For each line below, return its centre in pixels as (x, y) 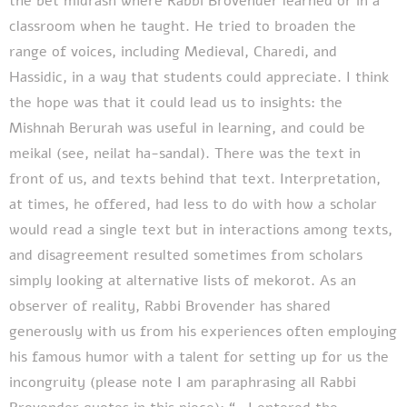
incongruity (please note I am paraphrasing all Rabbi (183, 382)
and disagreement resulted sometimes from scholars (186, 255)
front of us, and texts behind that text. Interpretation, (195, 179)
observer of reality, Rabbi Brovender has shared (170, 306)
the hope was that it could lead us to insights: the (176, 102)
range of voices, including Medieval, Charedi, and (173, 51)
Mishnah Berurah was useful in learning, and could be (187, 128)
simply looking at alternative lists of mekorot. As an (183, 280)
